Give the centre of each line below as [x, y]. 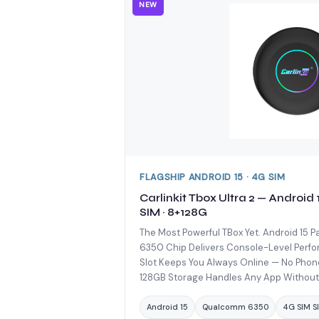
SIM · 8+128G [173, 213]
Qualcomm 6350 [235, 307]
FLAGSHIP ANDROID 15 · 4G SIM [213, 177]
